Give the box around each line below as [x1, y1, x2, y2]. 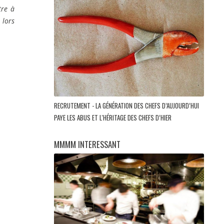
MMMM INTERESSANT [54, 138, 120, 151]
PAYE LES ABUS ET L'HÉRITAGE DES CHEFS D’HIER [54, 112, 173, 123]
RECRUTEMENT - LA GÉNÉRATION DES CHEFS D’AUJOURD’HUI [54, 100, 199, 111]
